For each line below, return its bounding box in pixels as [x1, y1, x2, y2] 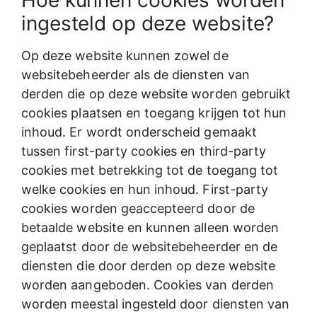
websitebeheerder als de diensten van [21, 67, 250, 83]
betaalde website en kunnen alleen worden [21, 220, 279, 236]
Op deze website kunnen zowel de [21, 48, 229, 64]
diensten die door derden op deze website [21, 258, 275, 274]
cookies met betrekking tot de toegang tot [21, 163, 279, 178]
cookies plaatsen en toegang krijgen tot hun [21, 105, 287, 121]
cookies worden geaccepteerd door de [21, 201, 255, 217]
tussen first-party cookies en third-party [21, 144, 267, 159]
